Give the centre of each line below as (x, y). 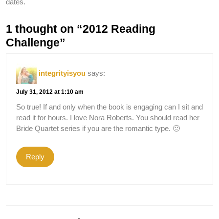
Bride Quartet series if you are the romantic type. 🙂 (98, 128)
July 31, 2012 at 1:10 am (50, 92)
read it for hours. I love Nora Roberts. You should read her (108, 117)
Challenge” (36, 43)
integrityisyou (62, 73)
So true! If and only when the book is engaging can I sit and (109, 107)
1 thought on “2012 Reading (81, 29)
